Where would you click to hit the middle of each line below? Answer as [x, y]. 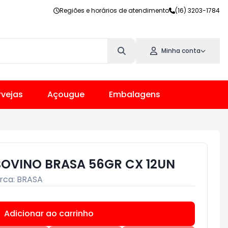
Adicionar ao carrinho [49, 213]
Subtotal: [181, 213]
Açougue [66, 94]
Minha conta [181, 51]
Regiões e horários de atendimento [114, 10]
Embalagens [135, 94]
